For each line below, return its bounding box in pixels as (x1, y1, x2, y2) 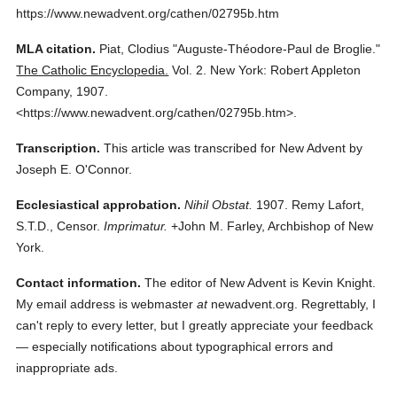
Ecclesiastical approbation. (16, 198, 182, 212)
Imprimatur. (104, 219, 168, 233)
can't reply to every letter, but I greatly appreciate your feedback (16, 318, 374, 332)
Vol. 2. (172, 63, 207, 77)
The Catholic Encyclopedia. (16, 63, 169, 77)
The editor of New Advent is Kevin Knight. (141, 276, 377, 290)
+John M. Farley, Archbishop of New (167, 219, 374, 233)
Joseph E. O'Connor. (16, 162, 133, 176)
